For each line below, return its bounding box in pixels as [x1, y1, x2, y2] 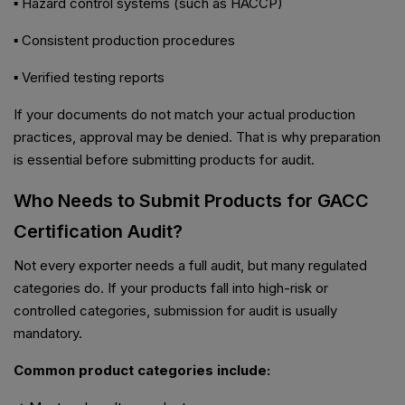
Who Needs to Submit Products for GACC [14, 190, 369, 212]
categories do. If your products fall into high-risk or [14, 279, 328, 297]
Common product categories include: [14, 362, 270, 380]
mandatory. [14, 325, 82, 343]
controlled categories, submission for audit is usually [14, 302, 337, 320]
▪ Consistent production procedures [14, 32, 235, 50]
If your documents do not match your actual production [14, 106, 355, 124]
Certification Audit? [14, 221, 183, 243]
